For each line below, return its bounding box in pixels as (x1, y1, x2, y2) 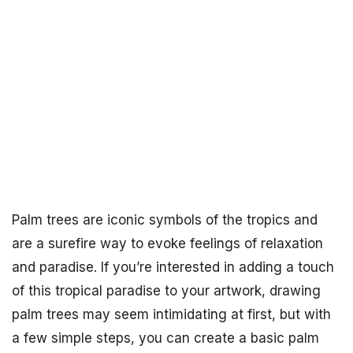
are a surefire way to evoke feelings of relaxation (12, 236, 323, 251)
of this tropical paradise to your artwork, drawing (12, 283, 321, 299)
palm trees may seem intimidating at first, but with (12, 307, 331, 322)
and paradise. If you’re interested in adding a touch (12, 259, 334, 275)
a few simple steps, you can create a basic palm (12, 330, 319, 346)
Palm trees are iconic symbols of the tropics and (12, 212, 318, 228)
